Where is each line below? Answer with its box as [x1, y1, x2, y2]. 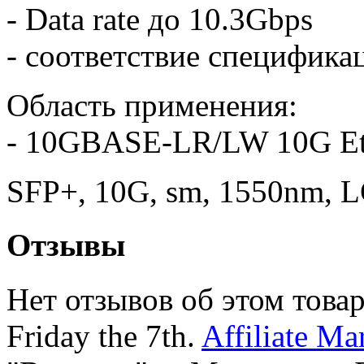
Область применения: [6, 87, 297, 123]
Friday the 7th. [6, 318, 201, 353]
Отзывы [6, 227, 125, 263]
